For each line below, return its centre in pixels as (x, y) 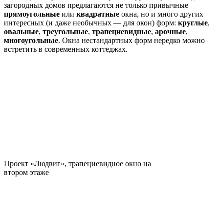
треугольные (65, 31)
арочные (170, 31)
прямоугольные (32, 14)
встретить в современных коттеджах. (66, 49)
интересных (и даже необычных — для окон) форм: (91, 22)
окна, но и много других (161, 14)
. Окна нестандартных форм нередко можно (131, 40)
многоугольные (31, 40)
